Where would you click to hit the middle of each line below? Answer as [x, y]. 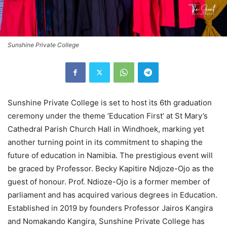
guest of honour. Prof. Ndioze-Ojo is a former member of [109, 181]
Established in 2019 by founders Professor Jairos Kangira [110, 208]
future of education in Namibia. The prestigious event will [110, 155]
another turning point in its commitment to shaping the [105, 142]
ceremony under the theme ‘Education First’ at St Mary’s [108, 116]
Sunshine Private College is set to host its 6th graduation [110, 102]
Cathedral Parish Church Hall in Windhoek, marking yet [106, 129]
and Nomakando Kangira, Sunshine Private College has [106, 221]
